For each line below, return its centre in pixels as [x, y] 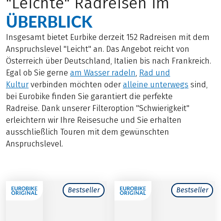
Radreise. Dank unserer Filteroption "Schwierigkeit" [98, 109]
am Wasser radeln [103, 73]
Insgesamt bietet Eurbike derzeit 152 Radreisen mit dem [108, 37]
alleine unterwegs [156, 85]
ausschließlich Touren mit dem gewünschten [88, 132]
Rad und [155, 73]
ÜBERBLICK [49, 22]
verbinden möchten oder [76, 85]
